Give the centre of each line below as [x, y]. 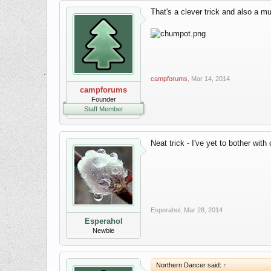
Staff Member [103, 109]
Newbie [103, 230]
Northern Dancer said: [190, 265]
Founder [103, 99]
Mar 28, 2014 [203, 210]
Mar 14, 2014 [211, 79]
